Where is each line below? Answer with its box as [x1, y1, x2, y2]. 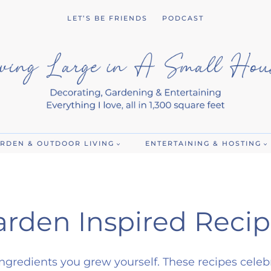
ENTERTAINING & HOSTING [145, 139, 261, 148]
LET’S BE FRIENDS [67, 13, 148, 22]
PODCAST [162, 13, 204, 22]
